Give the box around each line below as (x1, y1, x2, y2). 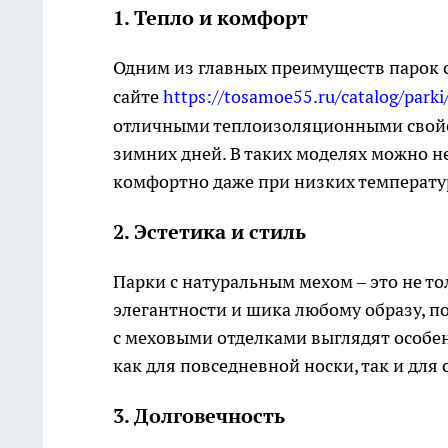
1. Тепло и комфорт (113, 5, 308, 32)
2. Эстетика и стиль (113, 219, 306, 246)
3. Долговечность (113, 403, 285, 430)
